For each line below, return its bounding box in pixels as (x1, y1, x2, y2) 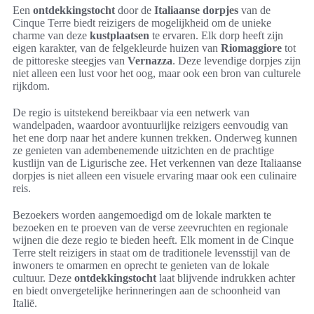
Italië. (13, 297, 37, 310)
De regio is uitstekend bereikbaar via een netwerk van (13, 107, 250, 119)
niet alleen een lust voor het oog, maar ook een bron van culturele (13, 67, 301, 80)
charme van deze (13, 29, 90, 42)
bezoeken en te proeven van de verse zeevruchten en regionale (13, 221, 288, 234)
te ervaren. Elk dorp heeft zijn (149, 29, 283, 42)
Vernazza (128, 55, 172, 67)
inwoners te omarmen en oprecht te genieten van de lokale (13, 259, 269, 272)
